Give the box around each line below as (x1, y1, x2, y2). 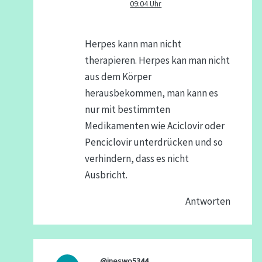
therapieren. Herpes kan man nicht (84, 54, 230, 67)
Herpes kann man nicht (84, 37, 181, 51)
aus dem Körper (84, 70, 151, 84)
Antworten (185, 195, 231, 208)
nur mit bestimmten (84, 103, 170, 116)
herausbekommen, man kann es (84, 87, 218, 100)
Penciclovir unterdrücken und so (84, 136, 223, 149)
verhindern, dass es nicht (84, 152, 189, 166)
